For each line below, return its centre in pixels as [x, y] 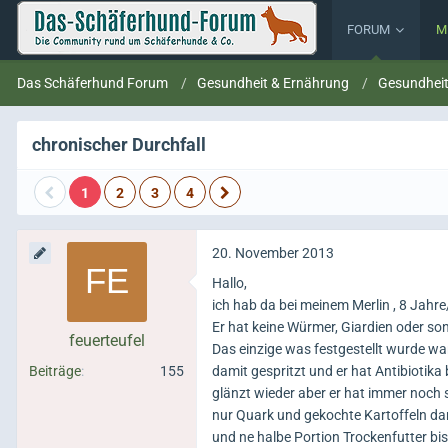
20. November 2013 [273, 253]
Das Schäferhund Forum [92, 83]
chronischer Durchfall [119, 144]
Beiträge [55, 371]
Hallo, [229, 283]
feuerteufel [106, 340]
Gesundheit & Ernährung [273, 83]
